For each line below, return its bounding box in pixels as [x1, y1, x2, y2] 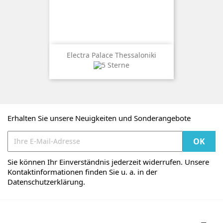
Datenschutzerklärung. [7, 176, 85, 187]
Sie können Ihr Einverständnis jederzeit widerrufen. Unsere [7, 156, 209, 167]
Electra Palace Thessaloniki [67, 50, 156, 60]
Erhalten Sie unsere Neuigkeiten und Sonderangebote [7, 112, 191, 123]
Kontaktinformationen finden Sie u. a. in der [7, 166, 157, 177]
